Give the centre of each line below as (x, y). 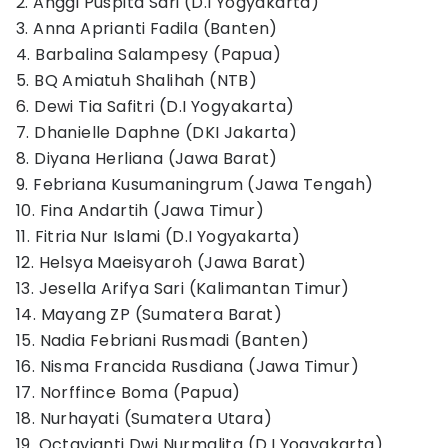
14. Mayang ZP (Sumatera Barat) (149, 314)
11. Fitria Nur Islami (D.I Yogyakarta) (158, 236)
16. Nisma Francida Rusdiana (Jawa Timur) (187, 366)
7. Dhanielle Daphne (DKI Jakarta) (157, 132)
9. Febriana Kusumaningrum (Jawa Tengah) (195, 184)
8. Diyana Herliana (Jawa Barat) (147, 158)
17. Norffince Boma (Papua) (128, 392)
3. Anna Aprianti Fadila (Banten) (147, 28)
